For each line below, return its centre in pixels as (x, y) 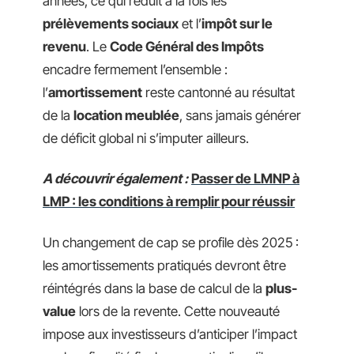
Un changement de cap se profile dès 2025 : (171, 242)
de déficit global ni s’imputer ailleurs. (146, 138)
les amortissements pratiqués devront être (164, 265)
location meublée (126, 115)
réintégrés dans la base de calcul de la (154, 288)
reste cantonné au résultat (218, 92)
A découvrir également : (115, 179)
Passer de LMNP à (245, 179)
